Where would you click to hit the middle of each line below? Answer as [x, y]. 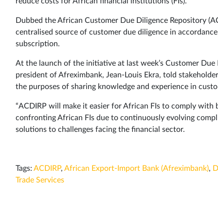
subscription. [38, 44]
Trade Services [40, 180]
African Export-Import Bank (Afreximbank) [136, 168]
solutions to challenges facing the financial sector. [100, 129]
